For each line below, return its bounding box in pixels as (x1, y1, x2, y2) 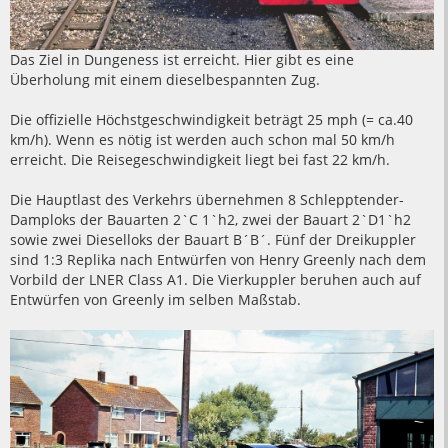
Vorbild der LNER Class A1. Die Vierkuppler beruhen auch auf (10, 269, 421, 289)
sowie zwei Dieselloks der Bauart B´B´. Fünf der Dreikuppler (10, 229, 416, 249)
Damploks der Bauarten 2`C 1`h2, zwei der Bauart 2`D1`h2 (10, 209, 411, 229)
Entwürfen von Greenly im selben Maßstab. (10, 289, 301, 309)
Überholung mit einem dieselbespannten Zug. (10, 69, 320, 89)
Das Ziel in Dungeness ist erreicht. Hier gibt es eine (10, 49, 354, 69)
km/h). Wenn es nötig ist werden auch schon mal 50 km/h (10, 129, 395, 149)
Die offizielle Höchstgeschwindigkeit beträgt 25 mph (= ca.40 (10, 109, 413, 129)
